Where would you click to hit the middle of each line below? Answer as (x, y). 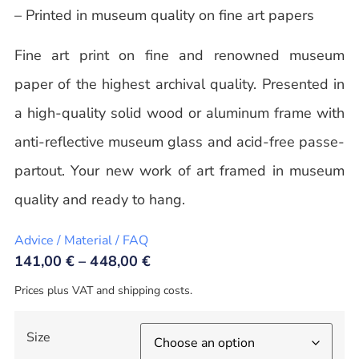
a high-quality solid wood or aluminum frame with (179, 113)
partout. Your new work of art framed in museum (179, 171)
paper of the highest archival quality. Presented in (179, 85)
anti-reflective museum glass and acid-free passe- (179, 142)
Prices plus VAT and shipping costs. (103, 290)
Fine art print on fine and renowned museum (179, 56)
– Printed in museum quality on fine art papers (164, 15)
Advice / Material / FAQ (81, 240)
